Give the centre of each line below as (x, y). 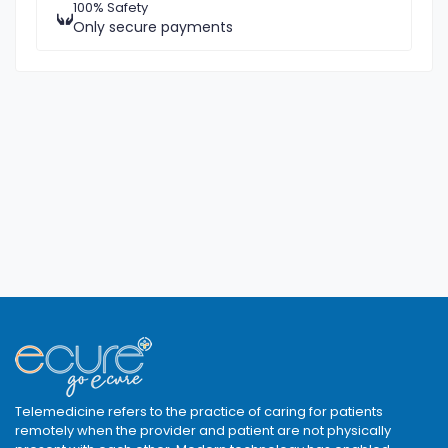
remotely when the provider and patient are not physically (203, 431)
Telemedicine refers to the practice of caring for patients (199, 412)
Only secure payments (153, 27)
